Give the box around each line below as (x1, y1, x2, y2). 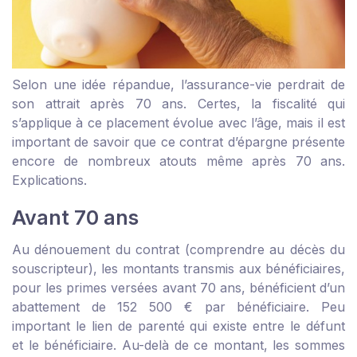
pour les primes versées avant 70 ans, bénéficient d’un (12, 280, 345, 296)
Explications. (12, 172, 87, 189)
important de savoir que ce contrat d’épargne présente (12, 134, 345, 151)
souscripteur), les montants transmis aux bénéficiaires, (12, 261, 345, 277)
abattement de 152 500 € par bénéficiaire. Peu (12, 299, 345, 316)
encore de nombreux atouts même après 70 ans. (12, 153, 345, 170)
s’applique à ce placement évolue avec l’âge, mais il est (12, 115, 345, 131)
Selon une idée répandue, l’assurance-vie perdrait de (12, 76, 345, 93)
